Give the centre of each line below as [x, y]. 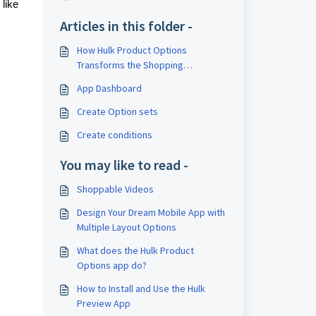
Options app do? [111, 265]
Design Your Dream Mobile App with [151, 212]
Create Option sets [117, 111]
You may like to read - [124, 165]
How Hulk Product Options [132, 50]
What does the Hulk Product [135, 250]
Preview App [103, 303]
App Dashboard [109, 88]
